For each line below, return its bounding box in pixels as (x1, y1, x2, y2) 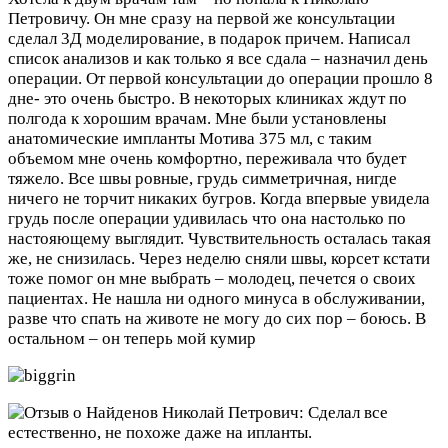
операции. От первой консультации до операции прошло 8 (8, 68, 433, 88)
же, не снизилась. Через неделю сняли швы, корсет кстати (8, 248, 430, 268)
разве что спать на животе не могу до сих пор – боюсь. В (8, 308, 426, 328)
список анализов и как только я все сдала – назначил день (8, 48, 428, 68)
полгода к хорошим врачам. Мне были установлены (8, 108, 386, 128)
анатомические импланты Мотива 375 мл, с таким (8, 128, 372, 148)
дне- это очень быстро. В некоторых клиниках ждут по (8, 88, 407, 108)
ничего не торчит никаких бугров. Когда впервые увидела (8, 188, 430, 208)
